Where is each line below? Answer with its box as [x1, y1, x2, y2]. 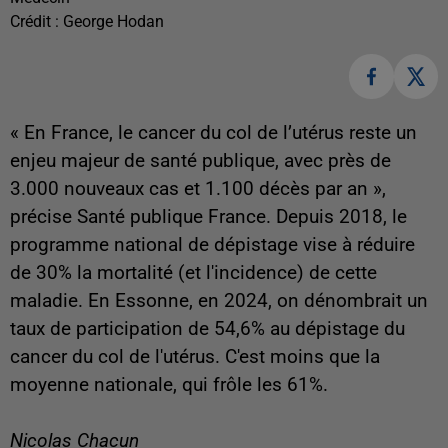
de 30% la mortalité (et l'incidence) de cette [10, 261, 377, 284]
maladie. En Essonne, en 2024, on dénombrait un [10, 289, 428, 312]
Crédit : [10, 12, 63, 32]
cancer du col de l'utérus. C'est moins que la [10, 345, 380, 368]
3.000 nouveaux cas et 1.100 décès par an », [10, 177, 386, 200]
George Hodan [63, 12, 164, 32]
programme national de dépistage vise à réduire [10, 233, 415, 256]
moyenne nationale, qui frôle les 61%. [10, 373, 328, 396]
